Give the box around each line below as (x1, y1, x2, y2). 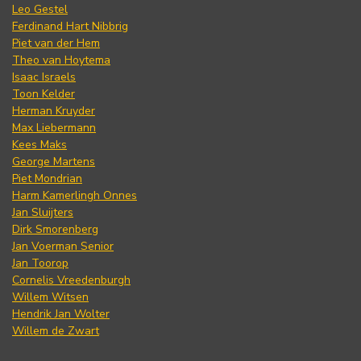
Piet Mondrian (12, 171, 82, 187)
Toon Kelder (12, 86, 75, 102)
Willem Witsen (12, 289, 89, 305)
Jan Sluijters (12, 205, 73, 221)
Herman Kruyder (12, 103, 95, 119)
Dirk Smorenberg (12, 222, 98, 238)
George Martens (12, 154, 95, 170)
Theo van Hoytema (12, 52, 110, 68)
